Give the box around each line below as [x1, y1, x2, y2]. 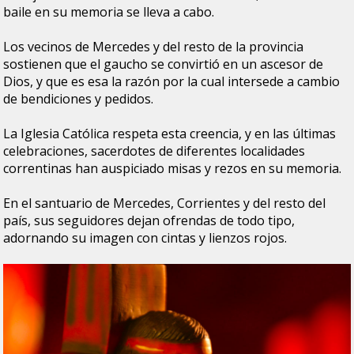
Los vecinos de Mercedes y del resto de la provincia [3, 38, 304, 56]
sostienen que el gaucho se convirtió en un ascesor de [3, 55, 324, 73]
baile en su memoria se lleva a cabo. [3, 3, 215, 21]
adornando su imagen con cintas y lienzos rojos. [3, 229, 288, 247]
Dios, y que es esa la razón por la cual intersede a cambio [3, 73, 341, 91]
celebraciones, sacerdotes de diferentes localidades [3, 142, 306, 160]
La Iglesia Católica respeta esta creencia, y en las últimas [3, 125, 337, 143]
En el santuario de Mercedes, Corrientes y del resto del [3, 194, 326, 213]
